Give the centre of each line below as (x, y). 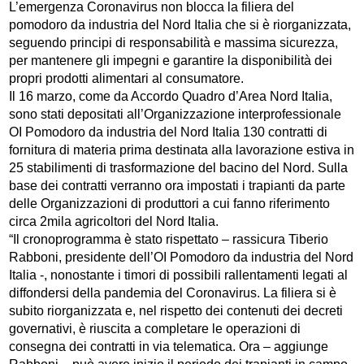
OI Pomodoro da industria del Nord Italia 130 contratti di (169, 132)
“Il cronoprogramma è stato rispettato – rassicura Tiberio (169, 240)
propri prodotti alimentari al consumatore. (127, 79)
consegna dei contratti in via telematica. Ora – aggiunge (169, 347)
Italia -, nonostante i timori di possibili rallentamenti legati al (179, 275)
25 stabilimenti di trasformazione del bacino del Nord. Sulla (179, 168)
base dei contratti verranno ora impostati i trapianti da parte (178, 186)
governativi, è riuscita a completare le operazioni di (155, 329)
